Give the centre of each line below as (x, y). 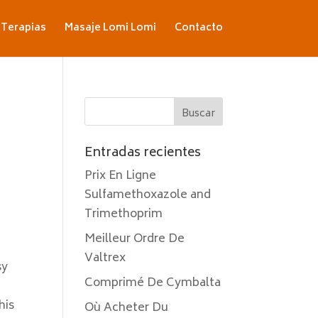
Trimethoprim (124, 214)
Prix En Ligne (121, 176)
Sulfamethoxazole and (148, 195)
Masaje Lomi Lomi (110, 28)
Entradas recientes (143, 153)
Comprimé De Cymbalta (153, 283)
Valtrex (105, 258)
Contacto (198, 28)
